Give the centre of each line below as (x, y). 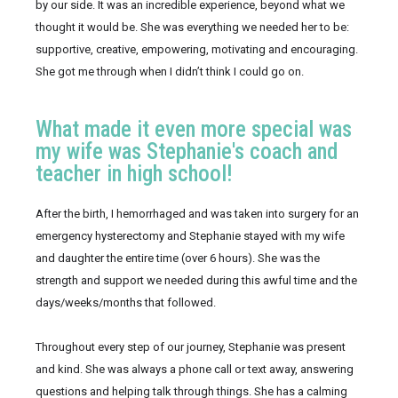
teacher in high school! (134, 173)
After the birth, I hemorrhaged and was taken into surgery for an (197, 213)
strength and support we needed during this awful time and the (196, 280)
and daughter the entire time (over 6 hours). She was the (178, 258)
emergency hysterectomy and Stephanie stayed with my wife (190, 235)
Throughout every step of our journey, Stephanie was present (191, 346)
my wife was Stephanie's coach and (187, 151)
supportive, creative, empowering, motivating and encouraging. (197, 49)
